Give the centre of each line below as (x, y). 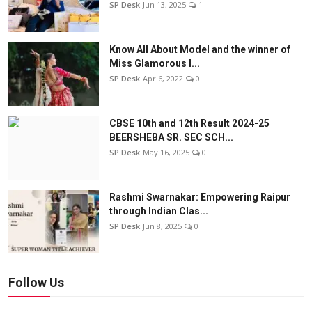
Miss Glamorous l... (155, 64)
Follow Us (36, 283)
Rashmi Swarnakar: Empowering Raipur (200, 197)
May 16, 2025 (166, 153)
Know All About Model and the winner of (200, 50)
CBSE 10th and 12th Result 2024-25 (189, 124)
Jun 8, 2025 (162, 226)
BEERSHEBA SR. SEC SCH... (171, 138)
